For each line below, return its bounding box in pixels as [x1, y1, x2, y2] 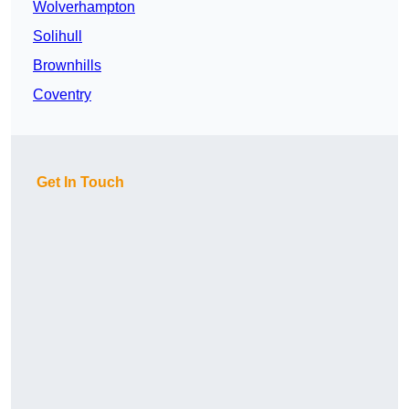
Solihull [33, 28, 82, 45]
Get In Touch [37, 174, 124, 191]
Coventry [33, 87, 91, 103]
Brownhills [33, 58, 101, 74]
